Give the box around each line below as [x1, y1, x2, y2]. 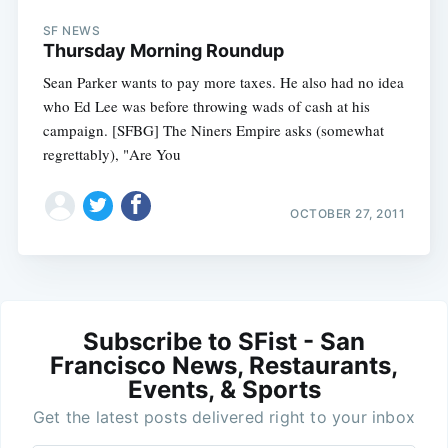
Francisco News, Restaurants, [50, 350, 398, 380]
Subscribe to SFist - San [83, 326, 365, 356]
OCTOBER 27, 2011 [290, 205, 406, 221]
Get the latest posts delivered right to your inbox [33, 406, 415, 427]
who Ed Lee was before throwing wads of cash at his [42, 96, 370, 117]
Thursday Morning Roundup [42, 40, 284, 62]
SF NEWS [42, 23, 101, 39]
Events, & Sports [127, 374, 321, 404]
